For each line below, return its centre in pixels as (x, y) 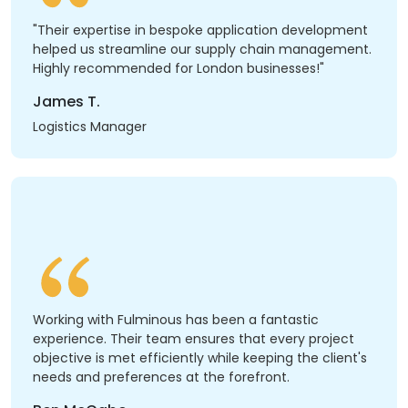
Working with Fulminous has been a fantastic (176, 320)
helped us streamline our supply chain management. (202, 50)
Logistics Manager (90, 127)
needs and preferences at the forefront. (161, 377)
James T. (66, 102)
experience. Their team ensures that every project (194, 339)
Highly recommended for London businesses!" (178, 69)
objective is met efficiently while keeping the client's (200, 358)
